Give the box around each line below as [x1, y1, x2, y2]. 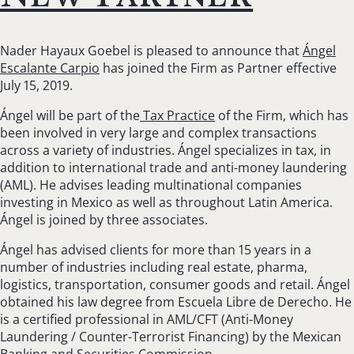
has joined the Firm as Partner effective [100, 59, 337, 77]
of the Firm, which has [215, 107, 348, 125]
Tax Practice [140, 107, 215, 125]
